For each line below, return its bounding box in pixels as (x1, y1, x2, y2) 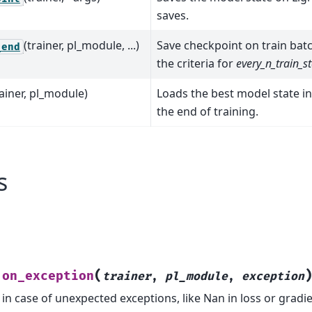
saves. (156, 8, 189, 24)
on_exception (1, 269, 94, 284)
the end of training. (156, 104, 258, 120)
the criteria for (156, 56, 236, 72)
